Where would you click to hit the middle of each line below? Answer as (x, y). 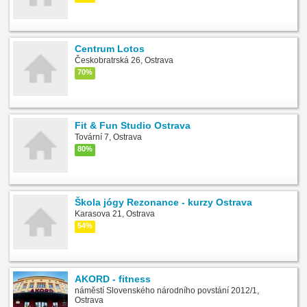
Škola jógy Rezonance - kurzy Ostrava (163, 202)
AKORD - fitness (113, 279)
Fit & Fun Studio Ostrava (133, 125)
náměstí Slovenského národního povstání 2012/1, (167, 290)
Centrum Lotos (110, 48)
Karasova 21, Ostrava (115, 213)
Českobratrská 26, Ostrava (124, 60)
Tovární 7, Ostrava (108, 137)
